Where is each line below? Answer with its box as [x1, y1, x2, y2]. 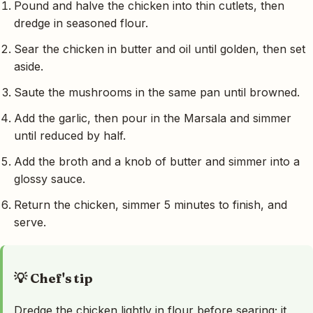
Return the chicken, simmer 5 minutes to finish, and [14, 198, 287, 212]
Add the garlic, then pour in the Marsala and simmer [14, 111, 291, 126]
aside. [14, 59, 43, 74]
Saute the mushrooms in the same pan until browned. [14, 85, 300, 100]
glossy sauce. [14, 172, 85, 187]
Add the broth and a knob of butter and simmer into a [14, 154, 300, 169]
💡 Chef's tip [14, 270, 93, 287]
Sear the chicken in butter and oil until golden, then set [14, 42, 305, 57]
